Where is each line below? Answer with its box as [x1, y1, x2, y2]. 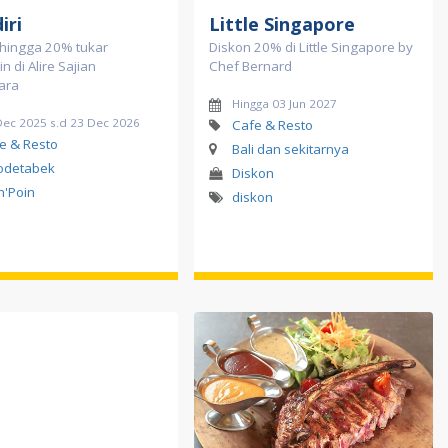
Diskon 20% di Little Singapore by [209, 37, 413, 56]
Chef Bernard [209, 56, 292, 75]
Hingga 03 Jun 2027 [231, 95, 337, 111]
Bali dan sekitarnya [231, 139, 349, 158]
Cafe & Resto [231, 115, 313, 134]
